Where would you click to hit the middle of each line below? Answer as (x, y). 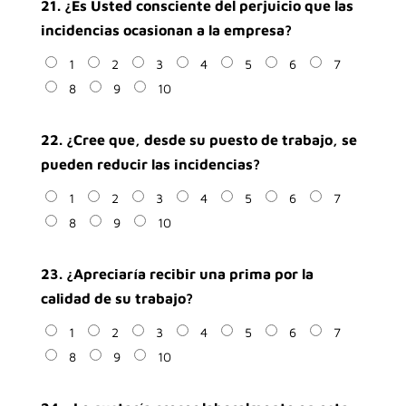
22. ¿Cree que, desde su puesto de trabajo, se (198, 140)
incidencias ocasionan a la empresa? (166, 30)
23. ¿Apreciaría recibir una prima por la (177, 274)
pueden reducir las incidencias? (150, 164)
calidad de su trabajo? (116, 298)
